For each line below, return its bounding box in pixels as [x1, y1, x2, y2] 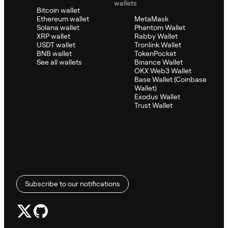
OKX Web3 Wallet [134, 66, 191, 75]
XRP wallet [37, 32, 70, 40]
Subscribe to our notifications [25, 179, 120, 188]
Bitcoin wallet [37, 6, 80, 14]
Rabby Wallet [134, 32, 178, 40]
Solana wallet [37, 23, 79, 32]
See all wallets [37, 58, 82, 66]
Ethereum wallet [37, 14, 89, 23]
